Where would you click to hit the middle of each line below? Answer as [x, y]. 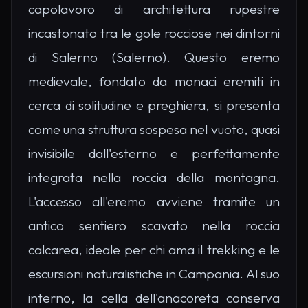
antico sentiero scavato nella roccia [154, 226]
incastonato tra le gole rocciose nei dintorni [154, 33]
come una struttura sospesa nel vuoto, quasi [154, 130]
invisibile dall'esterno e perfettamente [154, 154]
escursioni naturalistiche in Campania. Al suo [154, 274]
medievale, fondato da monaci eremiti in [154, 81]
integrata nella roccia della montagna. [154, 178]
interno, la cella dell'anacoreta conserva [154, 298]
